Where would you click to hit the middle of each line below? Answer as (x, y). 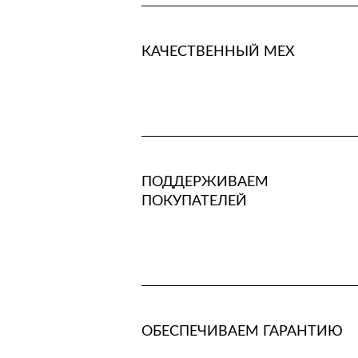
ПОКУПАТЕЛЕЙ (194, 201)
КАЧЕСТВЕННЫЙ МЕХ (218, 52)
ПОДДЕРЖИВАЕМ (205, 182)
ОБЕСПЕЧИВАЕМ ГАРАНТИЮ (242, 332)
